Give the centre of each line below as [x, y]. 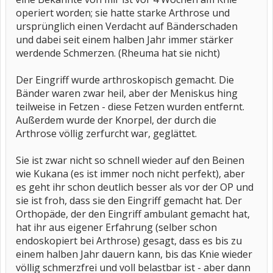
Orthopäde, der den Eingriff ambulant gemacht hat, [133, 214]
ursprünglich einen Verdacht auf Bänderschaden [127, 26]
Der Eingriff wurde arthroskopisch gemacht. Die [125, 80]
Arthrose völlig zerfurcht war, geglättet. [106, 133]
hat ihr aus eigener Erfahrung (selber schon [116, 227]
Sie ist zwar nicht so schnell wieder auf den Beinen [130, 160]
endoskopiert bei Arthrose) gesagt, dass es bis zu [129, 241]
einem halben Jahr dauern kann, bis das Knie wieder [134, 254]
